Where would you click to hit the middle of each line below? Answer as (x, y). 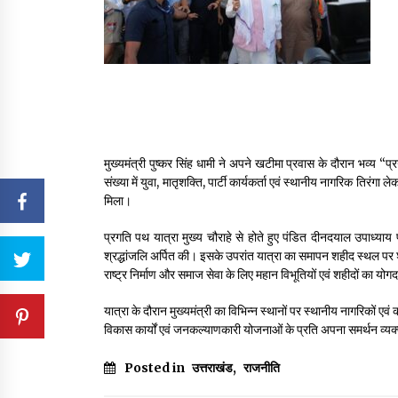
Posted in (156, 367)
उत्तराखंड (212, 367)
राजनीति (262, 367)
